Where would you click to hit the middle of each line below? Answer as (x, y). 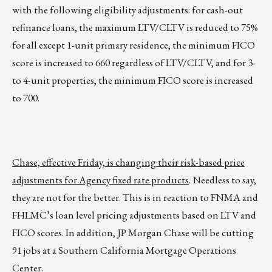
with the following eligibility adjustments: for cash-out (127, 10)
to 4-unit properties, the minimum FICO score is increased (133, 80)
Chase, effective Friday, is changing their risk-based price (128, 162)
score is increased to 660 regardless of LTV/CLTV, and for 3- (134, 63)
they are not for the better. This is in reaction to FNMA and (135, 198)
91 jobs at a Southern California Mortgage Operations (124, 250)
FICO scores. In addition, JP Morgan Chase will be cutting (133, 233)
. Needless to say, (223, 180)
